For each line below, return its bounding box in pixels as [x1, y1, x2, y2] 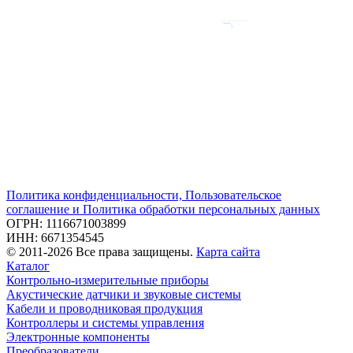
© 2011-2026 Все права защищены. [6, 244, 196, 258]
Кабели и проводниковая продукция [6, 301, 203, 315]
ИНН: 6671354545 [6, 230, 104, 244]
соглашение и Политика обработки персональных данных [6, 202, 320, 216]
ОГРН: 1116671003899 [6, 216, 126, 230]
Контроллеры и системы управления [6, 315, 204, 329]
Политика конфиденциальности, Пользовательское [6, 188, 281, 202]
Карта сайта [196, 244, 260, 258]
